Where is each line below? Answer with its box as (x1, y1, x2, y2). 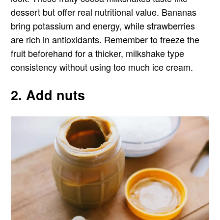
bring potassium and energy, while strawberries (11, 19, 195, 32)
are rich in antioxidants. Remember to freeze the (11, 32, 200, 46)
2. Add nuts (11, 85, 85, 105)
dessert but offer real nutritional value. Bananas (11, 5, 197, 18)
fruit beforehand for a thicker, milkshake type (11, 46, 185, 59)
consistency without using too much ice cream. (11, 60, 193, 73)
